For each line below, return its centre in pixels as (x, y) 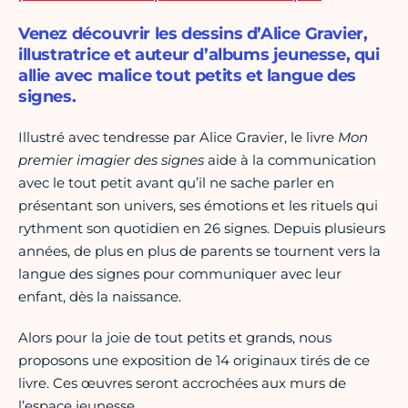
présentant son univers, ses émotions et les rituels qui (198, 206)
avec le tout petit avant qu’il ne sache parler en (176, 183)
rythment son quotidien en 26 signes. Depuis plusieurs (202, 229)
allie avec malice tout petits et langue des (187, 76)
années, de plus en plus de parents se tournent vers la (199, 251)
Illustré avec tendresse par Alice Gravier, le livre (178, 138)
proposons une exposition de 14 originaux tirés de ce (194, 361)
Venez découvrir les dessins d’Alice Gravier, (193, 34)
